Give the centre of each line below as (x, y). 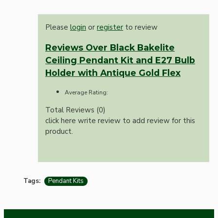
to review (140, 27)
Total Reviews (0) (75, 110)
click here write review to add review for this (120, 120)
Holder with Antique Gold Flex (113, 73)
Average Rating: (86, 92)
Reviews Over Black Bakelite (110, 47)
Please (58, 27)
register (110, 27)
